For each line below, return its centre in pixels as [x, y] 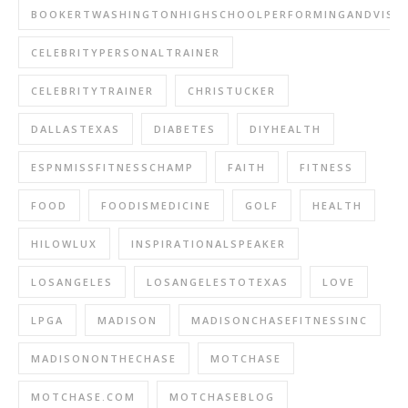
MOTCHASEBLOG [222, 397]
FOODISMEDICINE [156, 205]
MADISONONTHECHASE [104, 358]
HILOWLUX [64, 244]
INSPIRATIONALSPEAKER [209, 244]
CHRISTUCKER [232, 91]
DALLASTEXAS [76, 129]
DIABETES [185, 129]
